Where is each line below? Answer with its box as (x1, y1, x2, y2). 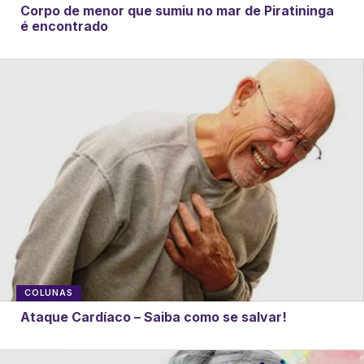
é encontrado (19, 17, 108, 34)
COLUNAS (24, 287, 73, 298)
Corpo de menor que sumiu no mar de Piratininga (19, 2, 334, 19)
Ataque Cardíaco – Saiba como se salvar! (19, 309, 287, 326)
